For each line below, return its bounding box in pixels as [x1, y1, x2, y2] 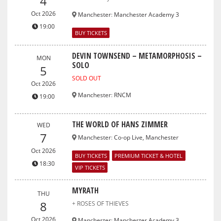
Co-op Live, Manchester [114, 133, 179, 142]
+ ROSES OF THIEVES [72, 199, 129, 208]
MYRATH [72, 184, 99, 196]
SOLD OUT [72, 74, 102, 82]
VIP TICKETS [74, 163, 105, 171]
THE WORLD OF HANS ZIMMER [72, 118, 168, 130]
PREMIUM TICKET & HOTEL [114, 151, 183, 159]
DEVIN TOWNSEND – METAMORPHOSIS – [72, 50, 202, 61]
